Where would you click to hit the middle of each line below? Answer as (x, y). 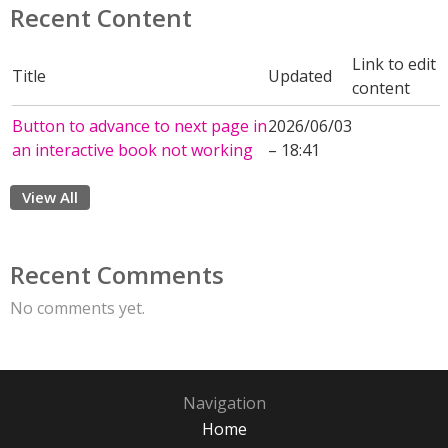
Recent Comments (117, 274)
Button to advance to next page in (139, 126)
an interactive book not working (132, 150)
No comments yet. (77, 308)
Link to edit (394, 64)
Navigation (224, 403)
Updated (300, 76)
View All (50, 197)
